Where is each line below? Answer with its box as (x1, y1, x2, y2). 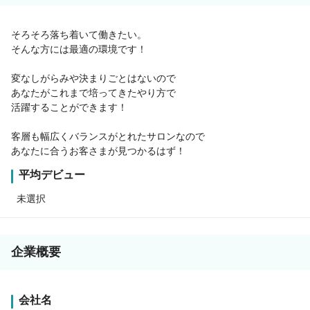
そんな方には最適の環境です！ (11, 44, 147, 55)
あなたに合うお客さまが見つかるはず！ (11, 145, 185, 157)
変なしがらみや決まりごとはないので (11, 73, 176, 84)
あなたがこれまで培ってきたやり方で (11, 87, 176, 99)
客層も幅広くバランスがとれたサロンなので (11, 131, 205, 143)
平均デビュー (19, 169, 85, 181)
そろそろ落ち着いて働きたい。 (11, 29, 147, 41)
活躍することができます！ (11, 102, 127, 113)
